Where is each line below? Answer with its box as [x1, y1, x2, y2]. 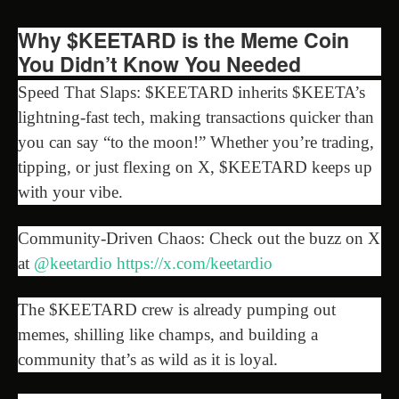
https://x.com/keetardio [117, 253, 273, 273]
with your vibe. [18, 182, 123, 201]
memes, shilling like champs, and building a [18, 324, 318, 344]
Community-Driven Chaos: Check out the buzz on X [18, 228, 380, 248]
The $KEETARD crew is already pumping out [18, 299, 336, 319]
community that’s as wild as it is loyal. [18, 349, 278, 369]
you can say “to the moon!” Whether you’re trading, [18, 132, 374, 151]
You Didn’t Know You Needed [18, 48, 301, 78]
